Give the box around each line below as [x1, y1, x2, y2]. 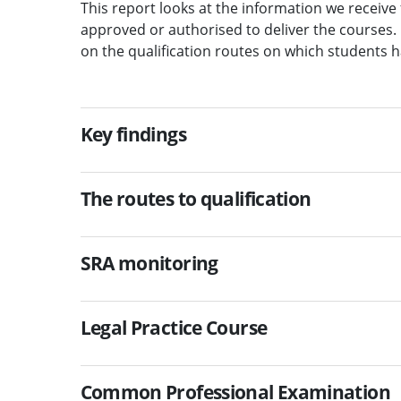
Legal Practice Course [80, 314, 268, 340]
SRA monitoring [80, 250, 218, 276]
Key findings [80, 121, 186, 147]
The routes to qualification [80, 185, 311, 211]
